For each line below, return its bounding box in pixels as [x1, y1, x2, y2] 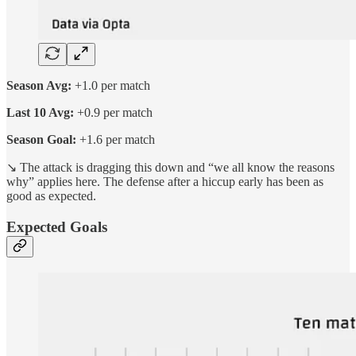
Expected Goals [6, 219, 107, 236]
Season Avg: [6, 79, 72, 93]
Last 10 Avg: [6, 106, 74, 120]
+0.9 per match [74, 106, 153, 120]
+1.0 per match [72, 79, 150, 93]
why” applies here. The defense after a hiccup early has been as [6, 175, 323, 189]
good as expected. [6, 189, 96, 203]
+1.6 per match [76, 133, 155, 147]
